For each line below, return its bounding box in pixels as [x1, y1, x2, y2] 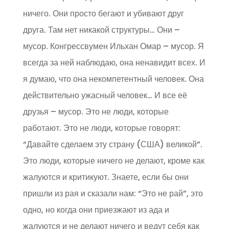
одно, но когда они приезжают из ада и [22, 204, 169, 216]
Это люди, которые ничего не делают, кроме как [22, 155, 204, 167]
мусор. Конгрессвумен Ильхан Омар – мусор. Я [22, 40, 204, 53]
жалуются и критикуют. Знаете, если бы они [22, 171, 189, 184]
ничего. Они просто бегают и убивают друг [22, 8, 184, 20]
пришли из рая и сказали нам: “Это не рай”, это [22, 188, 203, 200]
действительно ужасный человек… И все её [22, 89, 187, 102]
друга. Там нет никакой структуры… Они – [22, 24, 180, 36]
